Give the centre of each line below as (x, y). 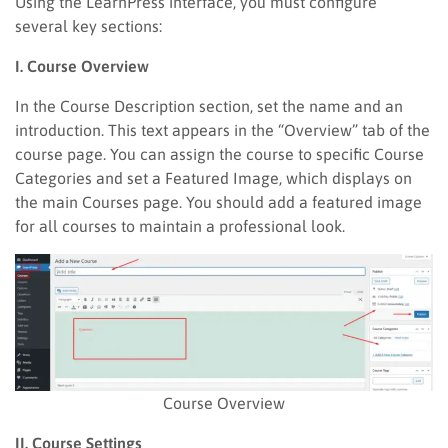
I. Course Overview (82, 65)
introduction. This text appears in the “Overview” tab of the (222, 129)
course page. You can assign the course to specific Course (219, 153)
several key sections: (88, 25)
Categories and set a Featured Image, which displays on (213, 177)
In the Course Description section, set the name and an (209, 105)
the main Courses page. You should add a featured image (218, 201)
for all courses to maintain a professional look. (180, 225)
